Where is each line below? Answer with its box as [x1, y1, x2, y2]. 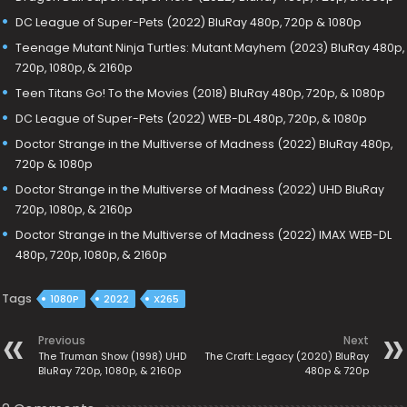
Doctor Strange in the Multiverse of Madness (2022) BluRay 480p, [15, 135, 393, 152]
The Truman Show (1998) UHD [38, 349, 187, 364]
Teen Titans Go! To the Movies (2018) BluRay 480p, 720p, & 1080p [15, 84, 386, 101]
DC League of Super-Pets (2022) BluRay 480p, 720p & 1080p [15, 14, 362, 30]
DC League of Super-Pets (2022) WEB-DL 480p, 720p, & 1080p [15, 110, 368, 126]
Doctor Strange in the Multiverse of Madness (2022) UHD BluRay [15, 181, 385, 197]
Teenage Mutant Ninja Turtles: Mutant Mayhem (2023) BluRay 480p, [15, 39, 405, 55]
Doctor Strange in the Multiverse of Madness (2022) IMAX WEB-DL [15, 226, 392, 243]
